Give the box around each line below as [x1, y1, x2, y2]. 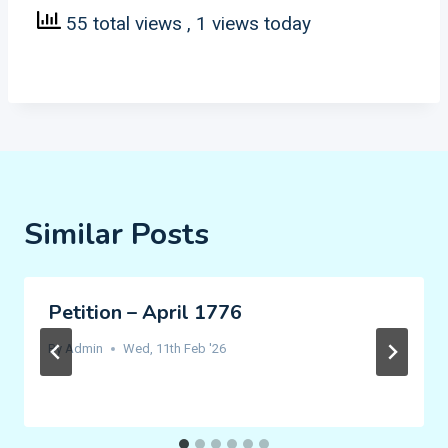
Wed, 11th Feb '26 [123, 341, 227, 356]
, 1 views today [187, 12, 311, 36]
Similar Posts [24, 214, 209, 255]
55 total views [61, 12, 187, 36]
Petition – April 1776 [48, 299, 242, 326]
